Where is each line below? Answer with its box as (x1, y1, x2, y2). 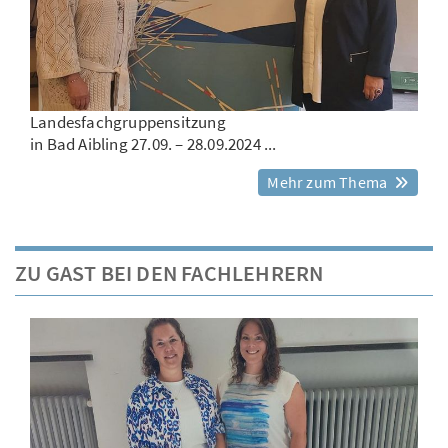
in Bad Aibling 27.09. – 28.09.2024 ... (30, 133, 277, 156)
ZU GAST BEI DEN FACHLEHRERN (15, 259, 324, 288)
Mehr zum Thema (267, 172, 391, 193)
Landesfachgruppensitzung (30, 111, 226, 134)
